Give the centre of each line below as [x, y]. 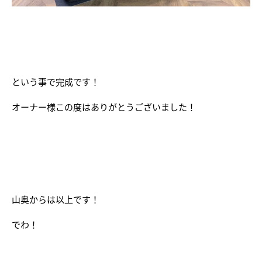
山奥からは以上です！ [56, 199]
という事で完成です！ [56, 82]
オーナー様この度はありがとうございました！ [104, 107]
